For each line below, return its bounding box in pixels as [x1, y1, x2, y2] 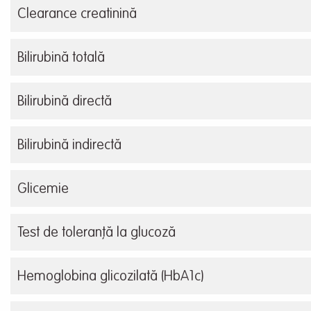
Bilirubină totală [17, 51, 105, 66]
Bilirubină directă [17, 95, 112, 110]
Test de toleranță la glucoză [17, 226, 176, 241]
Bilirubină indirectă [17, 139, 121, 153]
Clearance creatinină [17, 8, 137, 22]
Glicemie [17, 183, 69, 197]
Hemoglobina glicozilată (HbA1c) [17, 270, 203, 285]
